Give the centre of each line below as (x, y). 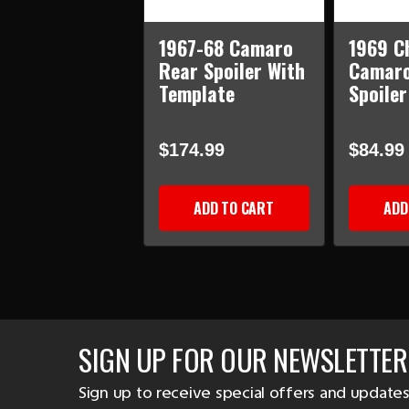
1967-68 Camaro (225, 48)
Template (196, 94)
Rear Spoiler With (231, 71)
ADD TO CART (234, 209)
